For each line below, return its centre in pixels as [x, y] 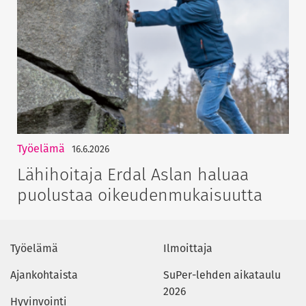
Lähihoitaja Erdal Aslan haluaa [133, 175]
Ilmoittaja [188, 249]
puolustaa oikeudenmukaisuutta [142, 195]
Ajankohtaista [44, 275]
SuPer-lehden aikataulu [222, 275]
